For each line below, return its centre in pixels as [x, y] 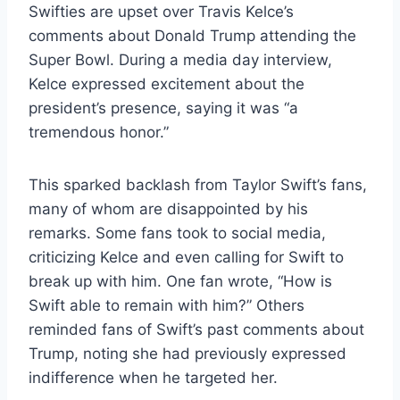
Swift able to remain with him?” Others [167, 305]
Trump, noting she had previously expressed [187, 353]
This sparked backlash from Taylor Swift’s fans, [198, 184]
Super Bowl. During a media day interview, [180, 59]
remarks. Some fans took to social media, [177, 233]
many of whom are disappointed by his [168, 208]
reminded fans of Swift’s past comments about [196, 329]
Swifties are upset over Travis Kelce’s [161, 11]
